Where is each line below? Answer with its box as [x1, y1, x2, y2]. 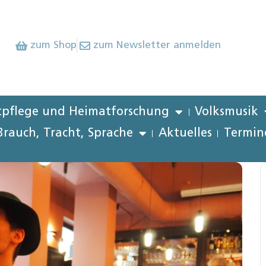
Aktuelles [158, 128, 212, 140]
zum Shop [30, 40, 77, 50]
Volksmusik [195, 106, 259, 118]
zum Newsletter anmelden [93, 40, 221, 50]
